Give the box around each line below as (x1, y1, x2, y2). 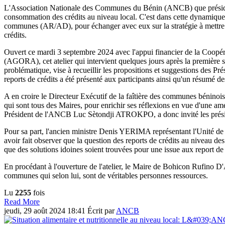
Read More (4, 197, 40, 206)
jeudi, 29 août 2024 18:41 (4, 206, 87, 215)
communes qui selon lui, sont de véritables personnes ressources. (4, 171, 208, 180)
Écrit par (87, 206, 116, 215)
